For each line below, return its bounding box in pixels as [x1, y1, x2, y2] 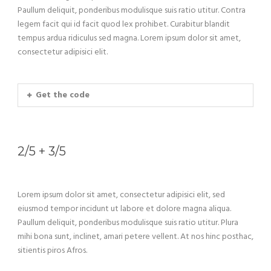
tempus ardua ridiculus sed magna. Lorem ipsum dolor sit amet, [18, 31, 241, 46]
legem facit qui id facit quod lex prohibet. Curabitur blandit [18, 18, 230, 32]
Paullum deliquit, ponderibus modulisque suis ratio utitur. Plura [18, 216, 238, 230]
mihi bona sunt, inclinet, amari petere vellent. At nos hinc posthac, [18, 230, 253, 244]
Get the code [36, 88, 90, 103]
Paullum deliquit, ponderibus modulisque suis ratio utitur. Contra [18, 4, 246, 18]
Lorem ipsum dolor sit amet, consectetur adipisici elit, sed [18, 188, 225, 203]
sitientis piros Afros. [18, 244, 87, 258]
